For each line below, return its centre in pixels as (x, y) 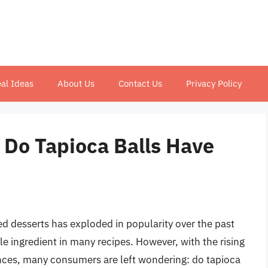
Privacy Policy (214, 83)
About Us (76, 83)
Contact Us (140, 83)
